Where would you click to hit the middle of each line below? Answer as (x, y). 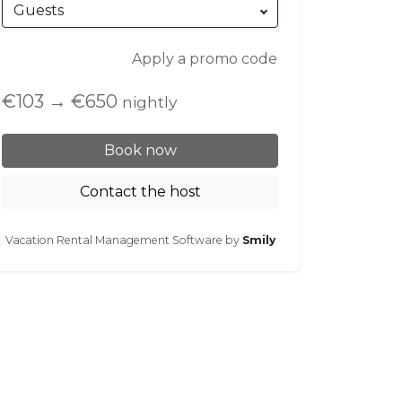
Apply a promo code (205, 59)
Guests (39, 11)
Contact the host (140, 192)
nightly (149, 102)
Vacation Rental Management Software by (123, 240)
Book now (140, 151)
